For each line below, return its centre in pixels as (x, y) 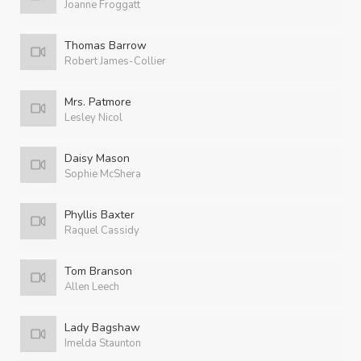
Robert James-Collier (115, 61)
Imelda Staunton (103, 343)
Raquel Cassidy (102, 230)
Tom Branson (98, 271)
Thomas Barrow (106, 46)
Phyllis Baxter (100, 215)
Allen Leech (92, 287)
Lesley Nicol (93, 118)
